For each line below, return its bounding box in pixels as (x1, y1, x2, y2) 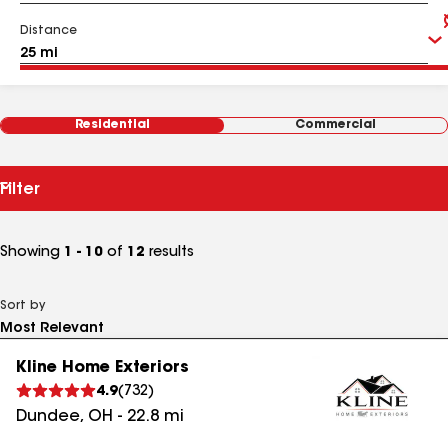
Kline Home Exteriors (16, 360, 189, 376)
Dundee (16, 409, 80, 425)
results (145, 246, 194, 260)
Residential (75, 119, 150, 131)
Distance (20, 25, 77, 37)
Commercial (295, 119, 376, 131)
